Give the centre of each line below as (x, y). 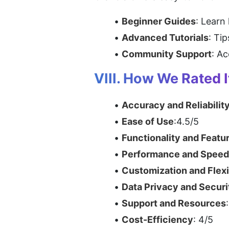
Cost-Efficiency (157, 219)
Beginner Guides (159, 21)
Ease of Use (148, 121)
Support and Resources (174, 203)
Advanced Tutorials (165, 37)
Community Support (167, 54)
